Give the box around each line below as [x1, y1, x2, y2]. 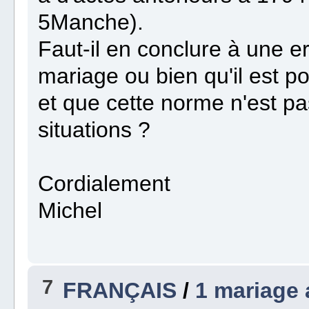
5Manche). [38, 10, 144, 35]
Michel [38, 198, 103, 223]
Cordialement [38, 171, 171, 197]
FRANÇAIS [63, 278, 177, 303]
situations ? [38, 117, 151, 143]
